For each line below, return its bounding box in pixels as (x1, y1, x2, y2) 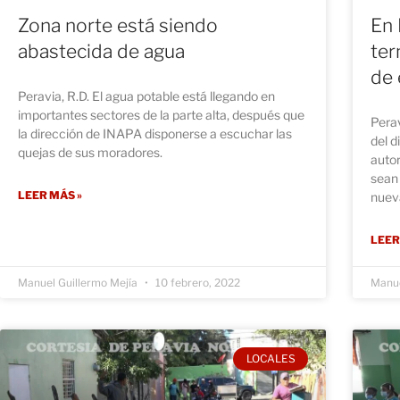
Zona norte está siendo (18, 13, 218, 37)
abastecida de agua (18, 39, 185, 62)
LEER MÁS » (18, 187, 82, 202)
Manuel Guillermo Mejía (18, 275, 140, 289)
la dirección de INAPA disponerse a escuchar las (18, 125, 292, 141)
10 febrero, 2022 (153, 275, 240, 289)
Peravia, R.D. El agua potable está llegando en (18, 87, 275, 104)
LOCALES (246, 352, 296, 366)
